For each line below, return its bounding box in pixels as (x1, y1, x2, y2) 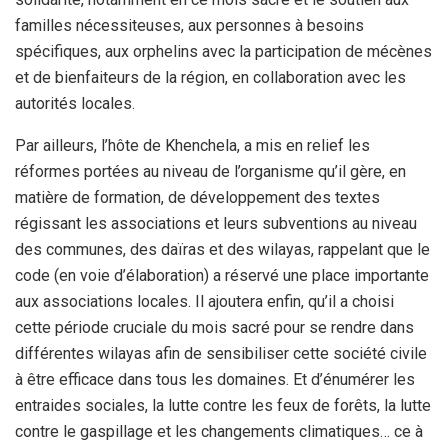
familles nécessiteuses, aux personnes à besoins (15, 15, 364, 35)
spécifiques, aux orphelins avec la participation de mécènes (15, 41, 432, 61)
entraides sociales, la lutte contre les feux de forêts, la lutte (15, 395, 431, 415)
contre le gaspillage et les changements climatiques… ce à (15, 421, 423, 441)
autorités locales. (15, 93, 135, 113)
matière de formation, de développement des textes (15, 187, 380, 207)
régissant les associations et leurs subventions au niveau (15, 213, 417, 233)
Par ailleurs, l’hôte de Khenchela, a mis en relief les (15, 135, 370, 155)
